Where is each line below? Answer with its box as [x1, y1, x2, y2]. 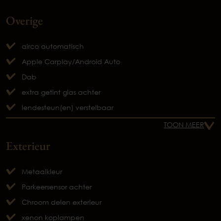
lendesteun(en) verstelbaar [22, 103, 113, 112]
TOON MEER [164, 120, 204, 129]
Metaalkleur [22, 167, 62, 176]
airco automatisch [22, 42, 84, 51]
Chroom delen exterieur [22, 198, 102, 207]
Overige [6, 12, 43, 29]
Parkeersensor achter [22, 183, 92, 191]
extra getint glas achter [22, 88, 101, 97]
